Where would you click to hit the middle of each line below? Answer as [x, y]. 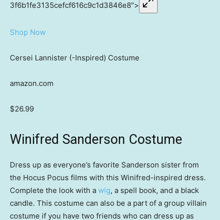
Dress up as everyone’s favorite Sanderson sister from [104, 165]
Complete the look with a [54, 191]
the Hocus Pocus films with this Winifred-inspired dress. [108, 178]
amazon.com [32, 83]
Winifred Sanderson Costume [96, 140]
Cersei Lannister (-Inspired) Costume [75, 58]
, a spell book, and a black [155, 191]
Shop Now [28, 32]
